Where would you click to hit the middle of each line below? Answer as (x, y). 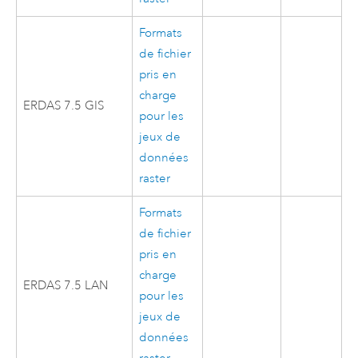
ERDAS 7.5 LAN (66, 285)
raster (155, 178)
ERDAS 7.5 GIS (64, 105)
